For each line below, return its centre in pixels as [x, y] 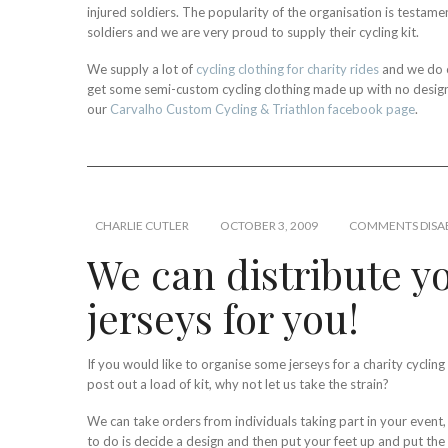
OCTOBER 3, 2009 [269, 225]
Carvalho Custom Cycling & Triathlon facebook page [262, 108]
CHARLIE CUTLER [142, 225]
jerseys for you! [223, 317]
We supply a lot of [141, 68]
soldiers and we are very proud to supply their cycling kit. [253, 31]
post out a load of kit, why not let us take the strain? [238, 383]
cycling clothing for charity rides [287, 68]
